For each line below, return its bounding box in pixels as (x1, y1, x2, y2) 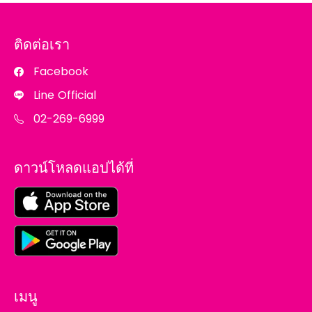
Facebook (33, 63, 88, 79)
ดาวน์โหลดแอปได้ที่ (14, 158, 134, 178)
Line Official (33, 87, 96, 103)
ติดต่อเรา (14, 35, 70, 54)
